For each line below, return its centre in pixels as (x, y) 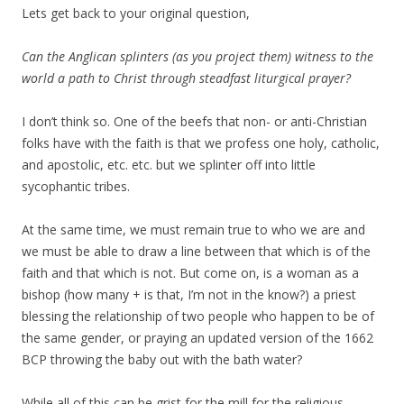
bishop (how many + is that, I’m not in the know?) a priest (189, 294)
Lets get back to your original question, (136, 13)
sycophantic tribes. (76, 186)
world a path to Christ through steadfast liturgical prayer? (186, 78)
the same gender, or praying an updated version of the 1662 (197, 338)
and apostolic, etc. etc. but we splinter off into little (169, 165)
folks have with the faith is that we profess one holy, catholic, (201, 143)
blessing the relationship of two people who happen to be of (198, 316)
